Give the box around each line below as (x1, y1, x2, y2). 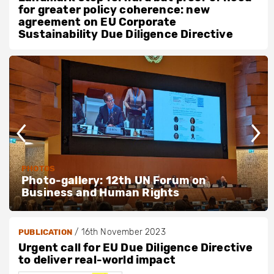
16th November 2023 (81, 227, 166, 238)
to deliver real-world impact (18, 253, 176, 267)
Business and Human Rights (21, 186, 180, 200)
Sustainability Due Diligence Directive (18, 28, 233, 42)
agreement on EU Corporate (18, 15, 177, 29)
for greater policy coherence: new (18, 3, 210, 17)
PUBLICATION (18, 228, 72, 237)
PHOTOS (21, 164, 56, 174)
